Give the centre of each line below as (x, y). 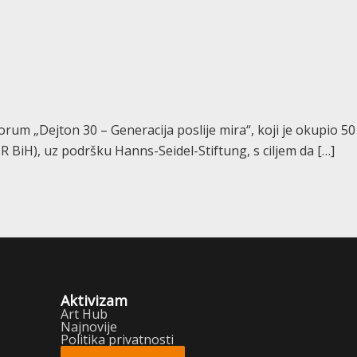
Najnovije (89, 327)
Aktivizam (94, 301)
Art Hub (84, 314)
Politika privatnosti (117, 340)
